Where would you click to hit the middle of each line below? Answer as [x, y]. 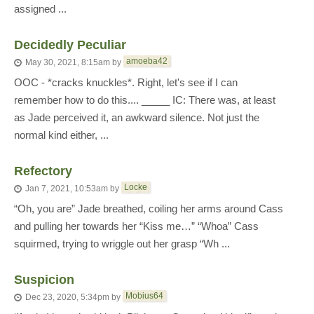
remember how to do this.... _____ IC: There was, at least [145, 100]
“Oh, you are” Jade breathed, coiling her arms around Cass [149, 209]
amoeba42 [147, 61]
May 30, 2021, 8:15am [68, 63]
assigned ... [40, 9]
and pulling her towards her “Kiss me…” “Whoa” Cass [136, 226]
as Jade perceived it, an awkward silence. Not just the [137, 117]
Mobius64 [144, 296]
